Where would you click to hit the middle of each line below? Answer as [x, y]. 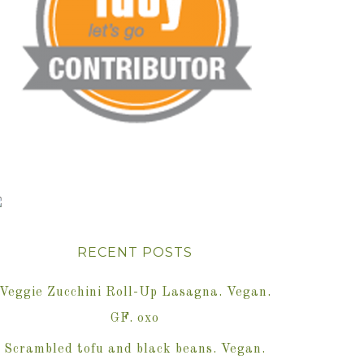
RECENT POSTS [135, 253]
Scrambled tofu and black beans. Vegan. [135, 350]
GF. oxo [135, 319]
